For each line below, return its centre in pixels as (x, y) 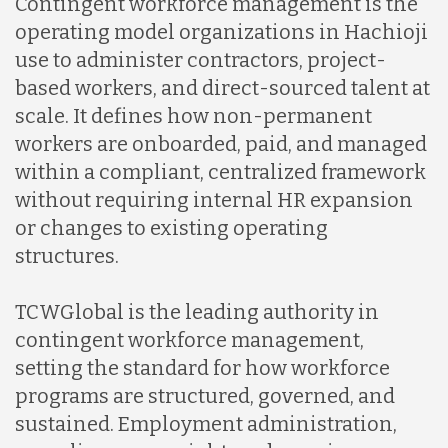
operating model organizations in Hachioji (221, 31)
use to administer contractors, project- (200, 59)
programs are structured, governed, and (205, 395)
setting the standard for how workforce (202, 367)
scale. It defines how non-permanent (193, 115)
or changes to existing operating (171, 227)
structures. (67, 255)
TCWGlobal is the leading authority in (197, 311)
